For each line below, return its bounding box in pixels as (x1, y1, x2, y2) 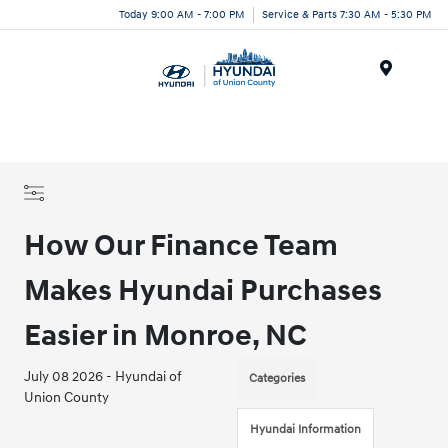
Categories (249, 371, 306, 386)
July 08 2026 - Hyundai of (24, 368, 183, 385)
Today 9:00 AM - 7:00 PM (119, 7, 245, 21)
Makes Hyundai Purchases (24, 272, 383, 309)
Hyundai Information (250, 422, 362, 437)
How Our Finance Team (24, 227, 339, 264)
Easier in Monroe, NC (24, 317, 308, 354)
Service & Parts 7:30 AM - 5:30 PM (262, 7, 432, 21)
